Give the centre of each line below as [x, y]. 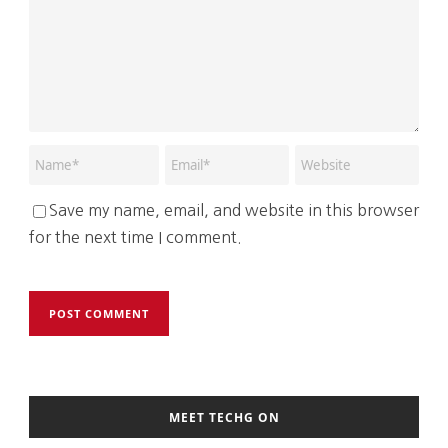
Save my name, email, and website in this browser [234, 209]
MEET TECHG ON [224, 417]
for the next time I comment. [135, 236]
